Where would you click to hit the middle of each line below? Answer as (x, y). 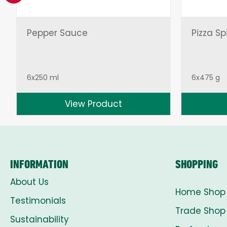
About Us (29, 182)
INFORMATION (39, 164)
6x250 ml (43, 78)
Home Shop (200, 192)
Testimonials (38, 201)
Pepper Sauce (57, 33)
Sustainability (40, 220)
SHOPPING (197, 164)
